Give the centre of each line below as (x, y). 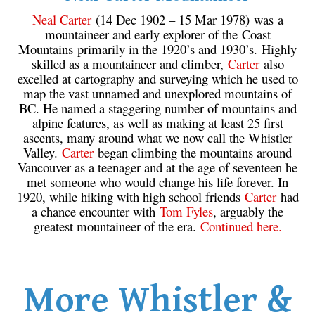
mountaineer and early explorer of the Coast (157, 34)
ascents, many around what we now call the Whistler (157, 137)
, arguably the (248, 211)
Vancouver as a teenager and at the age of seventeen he (157, 167)
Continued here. (241, 226)
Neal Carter (62, 19)
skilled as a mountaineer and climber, (129, 63)
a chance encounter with (96, 211)
